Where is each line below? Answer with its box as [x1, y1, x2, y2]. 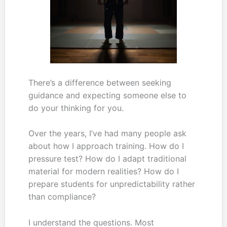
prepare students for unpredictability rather [28, 179, 195, 190]
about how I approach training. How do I [28, 141, 184, 152]
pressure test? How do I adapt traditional [28, 154, 186, 164]
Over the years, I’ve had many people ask [28, 128, 186, 139]
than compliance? [28, 192, 96, 202]
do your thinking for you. [28, 102, 124, 113]
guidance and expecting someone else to [28, 90, 186, 100]
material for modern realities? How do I [28, 166, 179, 177]
